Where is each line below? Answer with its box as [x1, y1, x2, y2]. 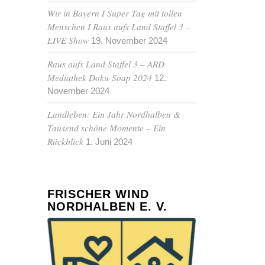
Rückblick [47, 135, 84, 148]
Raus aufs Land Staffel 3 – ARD [47, 58, 165, 70]
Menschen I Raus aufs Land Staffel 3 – [47, 21, 191, 33]
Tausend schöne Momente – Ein [47, 122, 166, 134]
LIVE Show [47, 34, 89, 47]
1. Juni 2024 [86, 137, 133, 147]
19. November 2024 [91, 35, 168, 46]
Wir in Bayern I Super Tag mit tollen [47, 7, 183, 20]
